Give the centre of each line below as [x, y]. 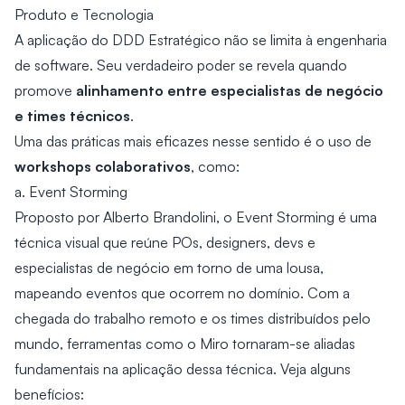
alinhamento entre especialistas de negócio [230, 90]
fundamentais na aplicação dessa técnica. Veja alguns [183, 369]
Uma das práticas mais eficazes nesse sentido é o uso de [193, 141]
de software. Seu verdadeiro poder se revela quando [181, 65]
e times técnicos [72, 115]
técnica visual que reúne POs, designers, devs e [165, 242]
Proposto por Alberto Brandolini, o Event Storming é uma [196, 217]
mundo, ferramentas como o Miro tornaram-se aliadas [185, 344]
